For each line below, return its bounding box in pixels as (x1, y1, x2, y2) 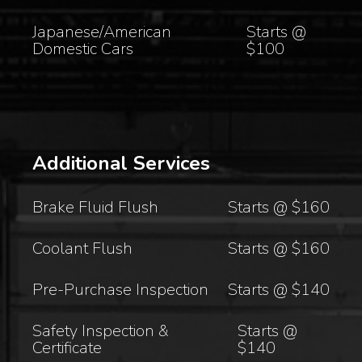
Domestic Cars (32, 37, 134, 60)
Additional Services (32, 150, 211, 177)
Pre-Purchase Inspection (32, 279, 209, 301)
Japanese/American (32, 20, 172, 43)
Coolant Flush (32, 238, 133, 260)
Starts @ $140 (227, 279, 330, 301)
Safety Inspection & (32, 320, 170, 343)
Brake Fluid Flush (32, 196, 159, 219)
